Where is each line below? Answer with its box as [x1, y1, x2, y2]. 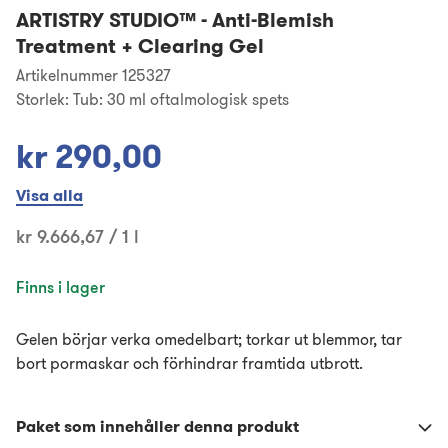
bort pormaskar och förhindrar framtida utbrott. [16, 353, 363, 373]
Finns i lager [16, 277, 105, 297]
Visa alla [16, 185, 83, 206]
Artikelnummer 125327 [16, 65, 170, 85]
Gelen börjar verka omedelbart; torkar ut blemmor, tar [16, 329, 402, 349]
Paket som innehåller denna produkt [16, 416, 299, 437]
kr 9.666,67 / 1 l [16, 225, 139, 247]
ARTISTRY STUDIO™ [16, 7, 196, 33]
